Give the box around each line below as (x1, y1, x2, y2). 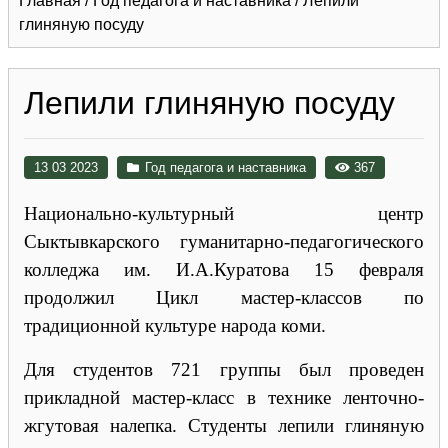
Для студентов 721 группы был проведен (24, 358, 424, 380)
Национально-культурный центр (24, 202, 424, 224)
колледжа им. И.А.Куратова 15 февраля (24, 258, 424, 280)
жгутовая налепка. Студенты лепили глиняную (24, 414, 424, 436)
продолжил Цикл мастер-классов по (24, 286, 424, 308)
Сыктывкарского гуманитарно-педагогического (24, 230, 424, 252)
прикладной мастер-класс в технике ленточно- (24, 386, 424, 408)
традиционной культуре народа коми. (24, 314, 326, 336)
